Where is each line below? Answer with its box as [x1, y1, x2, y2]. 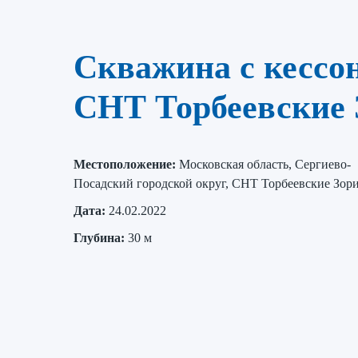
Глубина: [74, 231, 125, 245]
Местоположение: [74, 157, 176, 171]
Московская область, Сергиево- [179, 157, 351, 171]
